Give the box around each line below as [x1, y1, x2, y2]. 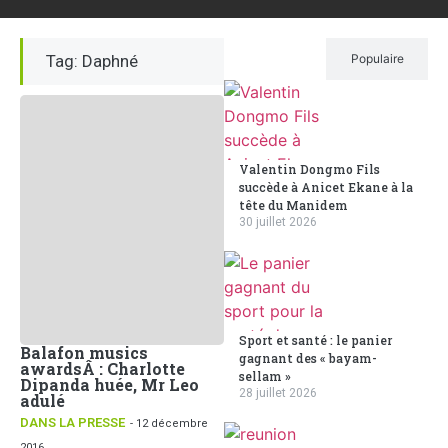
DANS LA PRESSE [20, 415, 125, 430]
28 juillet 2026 [239, 386, 317, 400]
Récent [255, 51, 295, 66]
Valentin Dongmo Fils [239, 161, 380, 177]
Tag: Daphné [46, 51, 138, 71]
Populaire [350, 51, 404, 66]
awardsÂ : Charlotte [20, 358, 185, 379]
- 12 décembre [130, 417, 208, 430]
